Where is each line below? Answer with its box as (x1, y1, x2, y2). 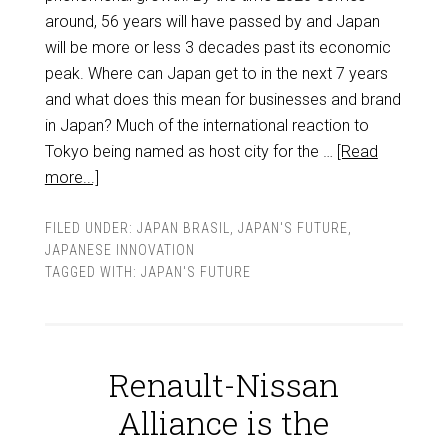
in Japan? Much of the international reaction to (44, 116, 369, 135)
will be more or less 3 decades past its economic (44, 38, 391, 57)
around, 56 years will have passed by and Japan (44, 12, 380, 31)
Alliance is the (118, 401, 330, 444)
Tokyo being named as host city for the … (44, 142, 337, 161)
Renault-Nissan (109, 363, 339, 406)
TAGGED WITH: (44, 264, 141, 280)
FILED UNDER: (44, 220, 137, 236)
